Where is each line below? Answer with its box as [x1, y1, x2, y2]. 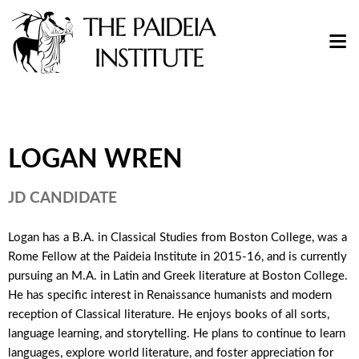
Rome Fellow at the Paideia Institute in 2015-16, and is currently [8, 248, 347, 264]
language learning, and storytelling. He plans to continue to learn [8, 325, 345, 341]
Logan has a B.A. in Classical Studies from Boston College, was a [8, 228, 347, 245]
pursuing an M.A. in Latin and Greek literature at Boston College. [8, 267, 348, 284]
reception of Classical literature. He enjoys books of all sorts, [8, 305, 329, 322]
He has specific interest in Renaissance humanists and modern [8, 286, 332, 303]
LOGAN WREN [8, 139, 183, 175]
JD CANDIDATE [8, 186, 117, 207]
